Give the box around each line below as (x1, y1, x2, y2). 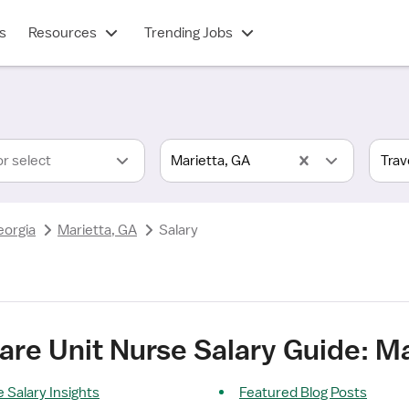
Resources (27, 24, 97, 42)
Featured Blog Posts (239, 383, 367, 402)
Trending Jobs (143, 24, 233, 42)
